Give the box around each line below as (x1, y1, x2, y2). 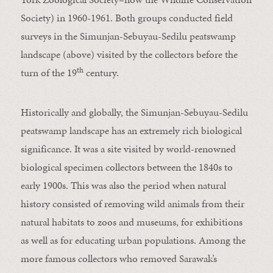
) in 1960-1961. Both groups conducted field (50, 10, 233, 26)
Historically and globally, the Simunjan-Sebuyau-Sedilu (20, 105, 248, 120)
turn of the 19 (20, 65, 77, 80)
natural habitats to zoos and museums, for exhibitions (20, 214, 243, 230)
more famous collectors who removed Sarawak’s (20, 251, 217, 266)
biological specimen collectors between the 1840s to (20, 160, 233, 175)
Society (20, 10, 51, 26)
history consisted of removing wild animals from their (20, 196, 244, 211)
